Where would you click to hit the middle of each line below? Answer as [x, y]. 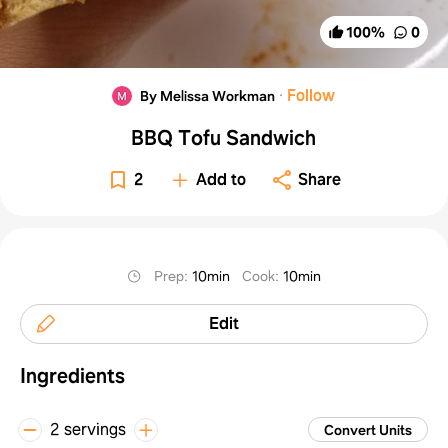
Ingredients [72, 375]
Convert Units [367, 429]
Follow [311, 95]
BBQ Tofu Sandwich [224, 137]
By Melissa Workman [208, 95]
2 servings [88, 429]
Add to [221, 179]
